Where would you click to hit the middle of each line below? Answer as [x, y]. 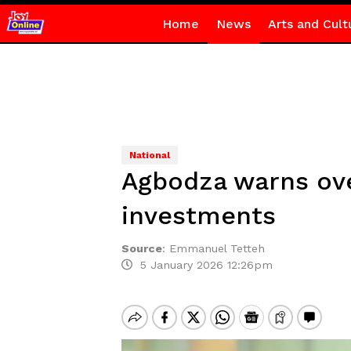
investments [198, 215]
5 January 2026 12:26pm [202, 265]
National [149, 155]
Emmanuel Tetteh [217, 248]
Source [141, 248]
